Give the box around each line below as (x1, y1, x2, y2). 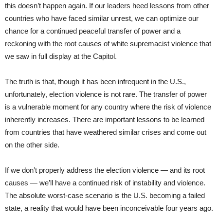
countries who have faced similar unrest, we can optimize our (5, 14, 199, 22)
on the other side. (5, 140, 59, 149)
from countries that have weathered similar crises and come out (5, 127, 206, 136)
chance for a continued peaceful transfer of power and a (5, 26, 181, 35)
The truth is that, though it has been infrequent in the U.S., (5, 77, 186, 86)
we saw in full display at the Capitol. (5, 52, 117, 60)
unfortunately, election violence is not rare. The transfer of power (5, 90, 207, 98)
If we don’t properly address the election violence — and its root (5, 165, 205, 174)
